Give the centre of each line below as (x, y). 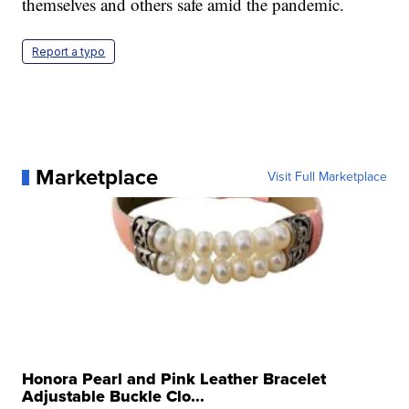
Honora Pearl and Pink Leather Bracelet (174, 379)
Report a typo (69, 52)
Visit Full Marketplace (327, 177)
